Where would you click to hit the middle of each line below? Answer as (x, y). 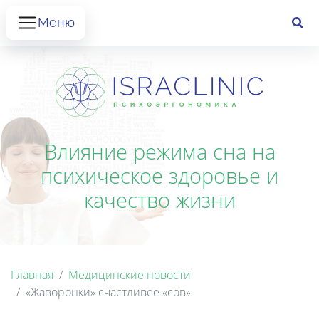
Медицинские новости (130, 274)
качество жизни (159, 199)
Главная (32, 274)
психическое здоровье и (159, 175)
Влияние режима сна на (159, 151)
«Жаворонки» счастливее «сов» (108, 292)
